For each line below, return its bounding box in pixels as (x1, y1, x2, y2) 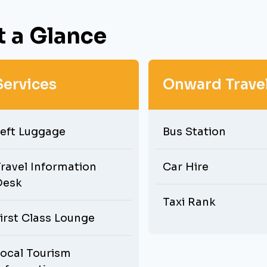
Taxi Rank (163, 195, 216, 209)
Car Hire (163, 160, 209, 173)
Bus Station (163, 125, 226, 138)
